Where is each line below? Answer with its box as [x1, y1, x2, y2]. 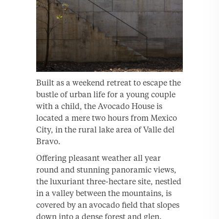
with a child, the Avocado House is [36, 101, 162, 111]
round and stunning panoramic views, [36, 165, 176, 175]
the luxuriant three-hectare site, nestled [36, 176, 181, 187]
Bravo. [36, 136, 61, 147]
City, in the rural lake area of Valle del [36, 125, 175, 135]
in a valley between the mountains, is [36, 188, 172, 198]
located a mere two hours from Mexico [36, 113, 177, 123]
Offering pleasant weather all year [36, 153, 161, 163]
